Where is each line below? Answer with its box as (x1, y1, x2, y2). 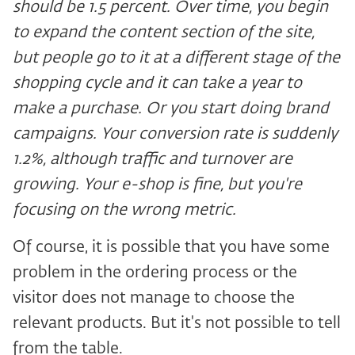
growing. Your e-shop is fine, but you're (13, 177, 302, 193)
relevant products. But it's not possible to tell (13, 315, 341, 332)
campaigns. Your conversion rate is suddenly (13, 126, 338, 143)
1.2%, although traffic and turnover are (13, 151, 292, 168)
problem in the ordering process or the (13, 265, 297, 281)
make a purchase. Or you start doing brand (13, 101, 329, 117)
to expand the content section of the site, (13, 25, 315, 41)
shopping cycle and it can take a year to (13, 75, 302, 92)
